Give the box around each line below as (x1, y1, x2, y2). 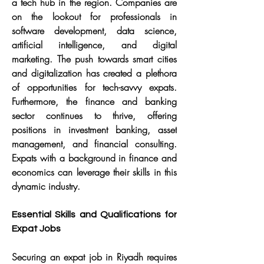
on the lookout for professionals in (12, 10, 177, 23)
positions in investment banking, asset (12, 123, 177, 136)
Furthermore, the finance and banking (12, 95, 177, 108)
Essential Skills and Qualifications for (12, 210, 177, 219)
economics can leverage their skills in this (12, 166, 177, 179)
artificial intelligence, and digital (12, 38, 177, 51)
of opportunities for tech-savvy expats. (12, 81, 177, 94)
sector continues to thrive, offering (12, 109, 177, 122)
